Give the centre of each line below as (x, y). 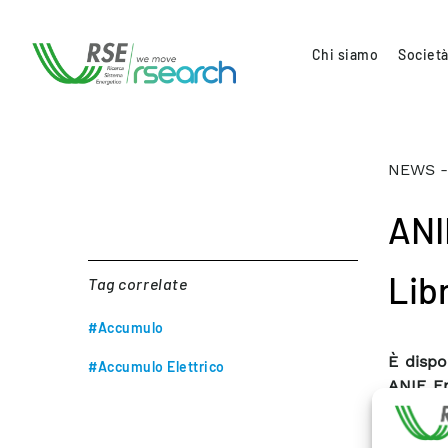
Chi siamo (345, 54)
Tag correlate (138, 283)
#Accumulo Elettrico (156, 366)
